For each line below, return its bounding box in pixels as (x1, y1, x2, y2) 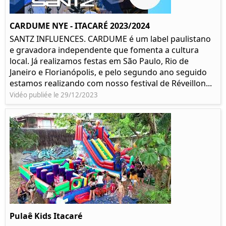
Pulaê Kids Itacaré (10, 210, 82, 222)
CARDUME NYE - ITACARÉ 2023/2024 (10, 20, 150, 32)
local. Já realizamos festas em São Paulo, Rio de (10, 55, 189, 67)
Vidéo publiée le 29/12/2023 (10, 90, 98, 100)
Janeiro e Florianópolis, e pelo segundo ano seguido (10, 67, 207, 78)
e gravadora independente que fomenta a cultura (10, 44, 199, 56)
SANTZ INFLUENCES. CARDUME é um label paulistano (10, 33, 211, 45)
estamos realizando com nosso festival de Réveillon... (10, 78, 212, 89)
